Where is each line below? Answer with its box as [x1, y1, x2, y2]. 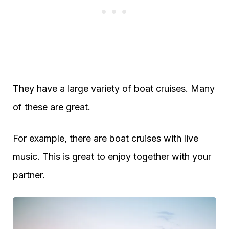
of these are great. [13, 102, 90, 113]
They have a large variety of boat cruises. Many [13, 83, 215, 95]
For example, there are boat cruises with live [13, 133, 198, 144]
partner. [13, 170, 45, 181]
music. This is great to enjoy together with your [13, 151, 211, 163]
